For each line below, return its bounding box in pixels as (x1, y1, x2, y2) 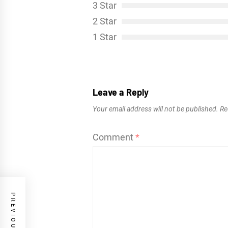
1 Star (93, 31, 117, 42)
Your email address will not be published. (93, 104, 218, 113)
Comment (93, 131, 135, 142)
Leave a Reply (93, 86, 149, 98)
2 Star (93, 15, 117, 26)
